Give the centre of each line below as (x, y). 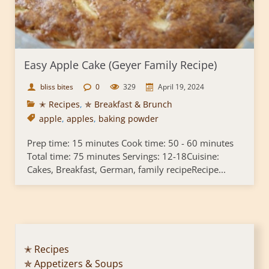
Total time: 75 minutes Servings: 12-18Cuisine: (123, 156)
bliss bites (57, 87)
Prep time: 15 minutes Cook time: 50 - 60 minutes (130, 143)
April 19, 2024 (181, 87)
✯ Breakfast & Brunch (128, 104)
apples (80, 119)
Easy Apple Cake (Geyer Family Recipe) (120, 65)
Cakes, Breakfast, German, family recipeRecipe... (126, 170)
